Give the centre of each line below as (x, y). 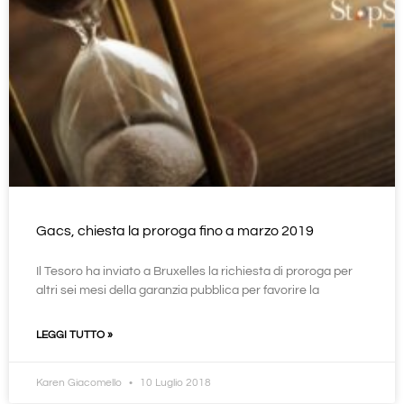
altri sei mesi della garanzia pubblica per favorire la (178, 291)
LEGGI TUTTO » (74, 335)
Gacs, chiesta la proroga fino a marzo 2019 (175, 231)
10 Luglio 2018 (174, 383)
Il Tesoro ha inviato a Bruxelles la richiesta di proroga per (194, 272)
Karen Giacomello (80, 383)
